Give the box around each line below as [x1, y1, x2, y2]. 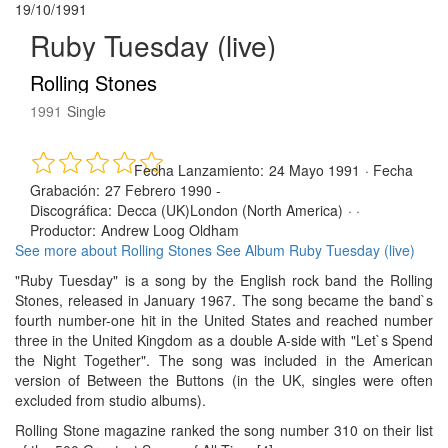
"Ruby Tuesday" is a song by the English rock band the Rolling [15, 270, 433, 291]
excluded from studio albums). [15, 390, 206, 411]
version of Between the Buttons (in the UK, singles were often [15, 370, 433, 391]
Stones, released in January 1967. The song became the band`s [15, 290, 433, 311]
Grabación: [30, 180, 100, 201]
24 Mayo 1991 [269, 160, 360, 181]
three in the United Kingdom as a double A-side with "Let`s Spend [15, 330, 433, 351]
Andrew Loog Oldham [101, 220, 239, 241]
